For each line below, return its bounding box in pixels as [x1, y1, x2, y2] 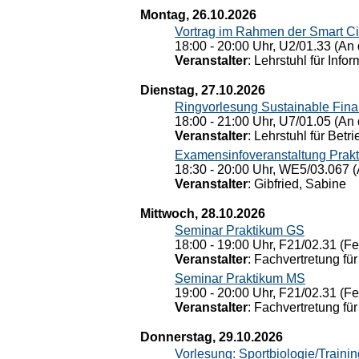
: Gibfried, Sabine [248, 177, 346, 191]
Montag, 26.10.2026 [140, 8, 256, 22]
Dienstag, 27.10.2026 [140, 83, 265, 97]
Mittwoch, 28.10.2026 [140, 207, 265, 220]
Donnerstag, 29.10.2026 [140, 330, 283, 344]
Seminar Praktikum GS [175, 224, 305, 237]
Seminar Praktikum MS [175, 272, 305, 285]
